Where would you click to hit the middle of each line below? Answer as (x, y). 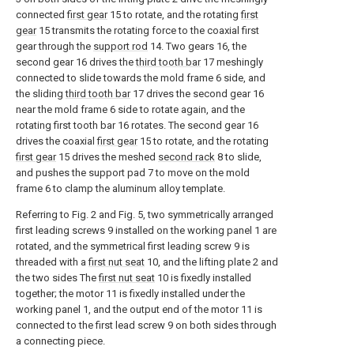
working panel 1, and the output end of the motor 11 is (139, 309)
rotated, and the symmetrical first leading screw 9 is (133, 246)
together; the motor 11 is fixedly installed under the (130, 294)
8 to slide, (238, 157)
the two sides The (57, 278)
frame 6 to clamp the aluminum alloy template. (121, 188)
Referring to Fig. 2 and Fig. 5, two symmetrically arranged (145, 215)
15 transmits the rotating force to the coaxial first (148, 30)
